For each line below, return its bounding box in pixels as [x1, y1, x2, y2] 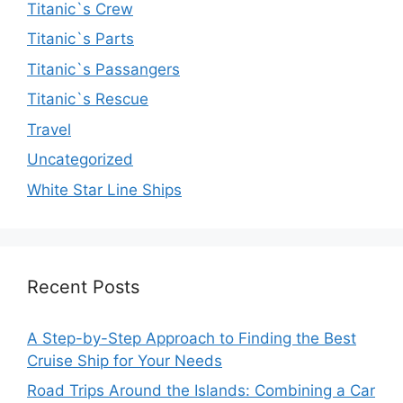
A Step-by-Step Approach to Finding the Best [27, 328, 356, 347]
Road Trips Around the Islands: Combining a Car [27, 381, 375, 400]
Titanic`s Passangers [27, 59, 180, 78]
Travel [27, 120, 71, 139]
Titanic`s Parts [27, 30, 134, 49]
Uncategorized [27, 150, 133, 169]
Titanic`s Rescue [27, 90, 148, 109]
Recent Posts [27, 275, 139, 298]
